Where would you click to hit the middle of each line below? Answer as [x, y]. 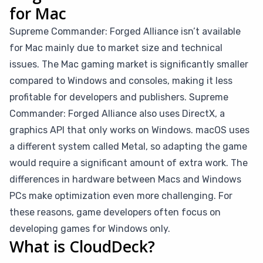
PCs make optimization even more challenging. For [121, 196]
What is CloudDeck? [82, 247]
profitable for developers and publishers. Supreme [119, 97]
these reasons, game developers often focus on [115, 212]
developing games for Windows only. [90, 229]
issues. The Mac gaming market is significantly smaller [129, 64]
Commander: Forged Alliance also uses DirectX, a [117, 114]
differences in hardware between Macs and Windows [125, 179]
